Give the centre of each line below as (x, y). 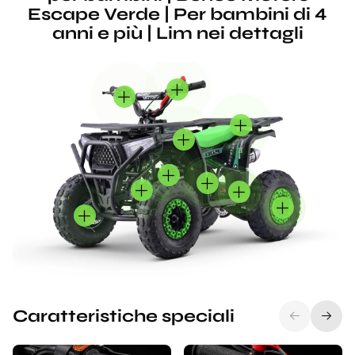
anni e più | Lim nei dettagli (177, 33)
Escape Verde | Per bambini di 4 (177, 14)
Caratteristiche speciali (124, 317)
